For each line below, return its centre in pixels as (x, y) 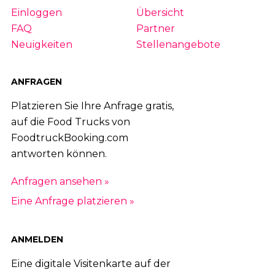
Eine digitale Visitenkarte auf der (91, 264)
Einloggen (36, 12)
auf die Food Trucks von (70, 122)
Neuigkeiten (41, 44)
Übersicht (160, 12)
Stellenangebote (178, 44)
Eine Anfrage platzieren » (72, 201)
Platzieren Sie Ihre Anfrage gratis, (92, 106)
